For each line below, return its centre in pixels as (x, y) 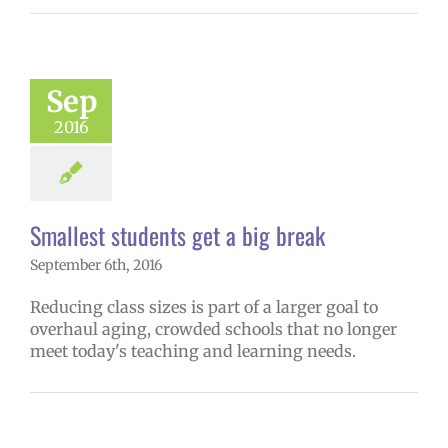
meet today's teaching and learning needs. (193, 351)
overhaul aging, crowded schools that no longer (213, 329)
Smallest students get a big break (177, 235)
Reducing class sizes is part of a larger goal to (204, 307)
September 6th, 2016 (96, 265)
